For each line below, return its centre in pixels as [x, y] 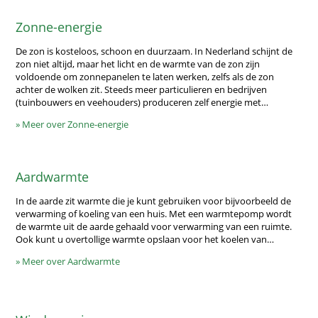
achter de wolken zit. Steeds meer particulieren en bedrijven [142, 89]
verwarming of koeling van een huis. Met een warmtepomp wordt [154, 213]
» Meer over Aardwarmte [68, 261]
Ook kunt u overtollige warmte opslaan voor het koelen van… [145, 239]
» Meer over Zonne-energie [72, 124]
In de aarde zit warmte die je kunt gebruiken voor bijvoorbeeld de [154, 201]
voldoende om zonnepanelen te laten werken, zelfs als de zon [145, 76]
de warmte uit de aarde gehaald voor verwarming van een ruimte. [154, 226]
